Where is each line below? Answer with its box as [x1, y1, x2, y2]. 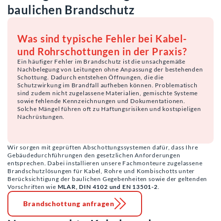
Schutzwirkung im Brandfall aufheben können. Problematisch [17, 81, 198, 89]
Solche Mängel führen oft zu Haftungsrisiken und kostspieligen [17, 105, 201, 112]
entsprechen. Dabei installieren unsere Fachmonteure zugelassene [7, 159, 203, 167]
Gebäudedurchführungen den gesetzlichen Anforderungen [7, 151, 181, 159]
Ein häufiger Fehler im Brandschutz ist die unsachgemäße [17, 57, 185, 65]
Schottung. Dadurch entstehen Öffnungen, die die [17, 73, 164, 81]
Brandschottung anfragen [23, 199, 114, 208]
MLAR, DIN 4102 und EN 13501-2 [57, 183, 158, 190]
